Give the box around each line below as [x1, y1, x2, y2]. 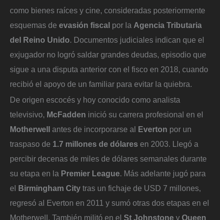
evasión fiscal [59, 21, 110, 30]
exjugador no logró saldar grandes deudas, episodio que [10, 50, 206, 59]
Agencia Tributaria [134, 21, 202, 30]
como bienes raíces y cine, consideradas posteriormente [10, 6, 205, 15]
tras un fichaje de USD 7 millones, [81, 184, 201, 193]
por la [110, 21, 134, 30]
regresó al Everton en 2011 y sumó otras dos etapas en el [10, 198, 209, 208]
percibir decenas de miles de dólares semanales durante [10, 154, 207, 164]
